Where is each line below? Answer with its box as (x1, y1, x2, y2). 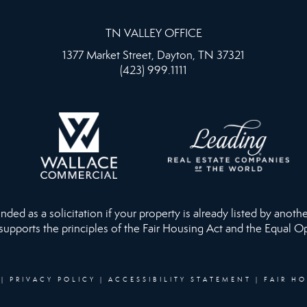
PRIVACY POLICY (10, 275, 96, 284)
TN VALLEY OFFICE (105, 26, 202, 41)
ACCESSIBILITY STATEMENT (108, 275, 251, 284)
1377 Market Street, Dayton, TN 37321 (62, 48, 245, 63)
